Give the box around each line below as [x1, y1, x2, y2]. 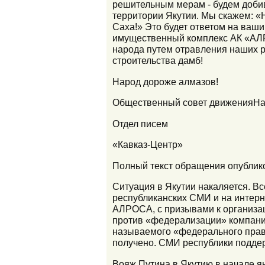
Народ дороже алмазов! [112, 76, 218, 87]
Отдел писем [112, 118, 168, 129]
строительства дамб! [112, 55, 203, 66]
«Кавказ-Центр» [112, 139, 183, 150]
